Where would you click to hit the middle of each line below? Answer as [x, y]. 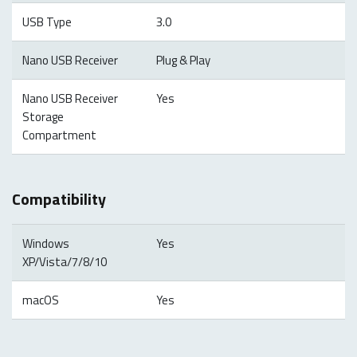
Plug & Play [183, 60]
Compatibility [59, 199]
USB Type [47, 22]
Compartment [59, 135]
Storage [43, 116]
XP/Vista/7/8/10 [64, 262]
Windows [45, 244]
